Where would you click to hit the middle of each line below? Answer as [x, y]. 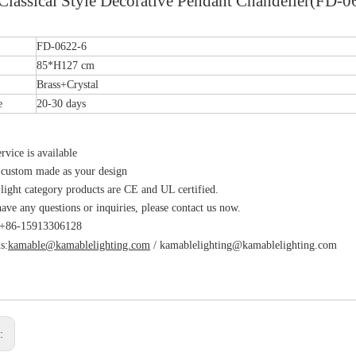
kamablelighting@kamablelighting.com [248, 245]
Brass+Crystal [68, 84]
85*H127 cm [66, 65]
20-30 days [61, 103]
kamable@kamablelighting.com [79, 245]
